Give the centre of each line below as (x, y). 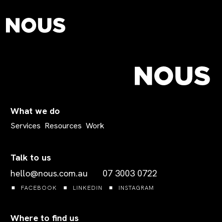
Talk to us (31, 157)
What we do (35, 111)
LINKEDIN (88, 188)
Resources (63, 125)
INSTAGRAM (136, 188)
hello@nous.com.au (49, 173)
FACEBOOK (39, 188)
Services (26, 125)
